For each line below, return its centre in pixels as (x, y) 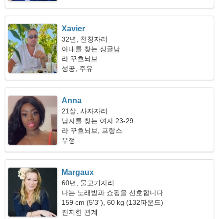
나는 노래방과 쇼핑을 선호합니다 (113, 193)
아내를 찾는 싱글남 (91, 49)
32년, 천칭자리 (85, 39)
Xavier (74, 29)
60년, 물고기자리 (88, 183)
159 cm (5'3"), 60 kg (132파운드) (113, 202)
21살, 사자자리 (85, 111)
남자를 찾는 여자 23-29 (98, 121)
